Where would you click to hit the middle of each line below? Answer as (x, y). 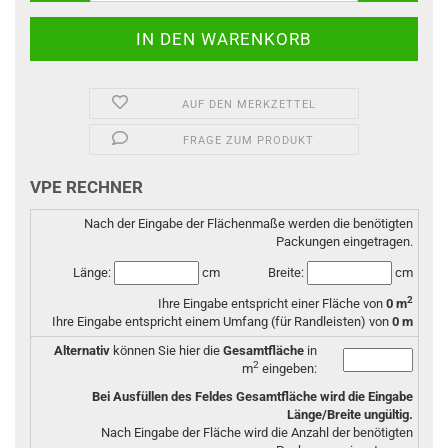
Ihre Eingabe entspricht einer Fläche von (272, 303)
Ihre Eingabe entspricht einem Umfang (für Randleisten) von (222, 321)
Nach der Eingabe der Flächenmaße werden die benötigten (248, 223)
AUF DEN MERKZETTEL (248, 104)
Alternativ (82, 350)
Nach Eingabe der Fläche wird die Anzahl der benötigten (257, 432)
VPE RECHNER (86, 187)
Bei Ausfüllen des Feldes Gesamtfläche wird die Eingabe (252, 396)
